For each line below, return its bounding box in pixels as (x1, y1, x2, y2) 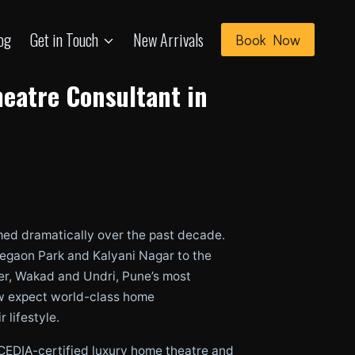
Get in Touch (30, 28, 98, 52)
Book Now (235, 30, 300, 49)
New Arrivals (133, 28, 204, 52)
